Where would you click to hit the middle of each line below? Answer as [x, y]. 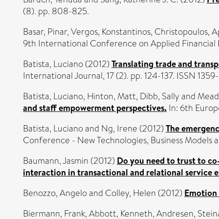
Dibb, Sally [160, 96]
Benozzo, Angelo [55, 193]
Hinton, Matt [111, 96]
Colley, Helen [131, 193]
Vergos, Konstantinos [111, 32]
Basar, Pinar [45, 32]
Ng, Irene [119, 128]
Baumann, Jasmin [56, 161]
